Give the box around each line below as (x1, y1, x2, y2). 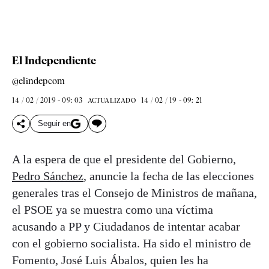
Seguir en (38, 119, 71, 128)
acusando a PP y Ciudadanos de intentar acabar (12, 219, 240, 233)
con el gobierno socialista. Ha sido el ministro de (12, 236, 251, 250)
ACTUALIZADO (87, 95, 136, 104)
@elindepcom (12, 75, 65, 86)
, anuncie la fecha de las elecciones (83, 169, 254, 183)
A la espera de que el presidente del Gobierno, (12, 152, 236, 166)
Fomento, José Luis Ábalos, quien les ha (12, 253, 208, 267)
